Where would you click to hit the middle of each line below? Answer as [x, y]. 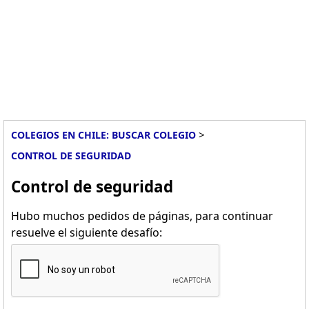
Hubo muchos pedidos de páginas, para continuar [142, 216]
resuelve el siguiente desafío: [87, 232]
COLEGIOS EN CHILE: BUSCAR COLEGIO [103, 135]
